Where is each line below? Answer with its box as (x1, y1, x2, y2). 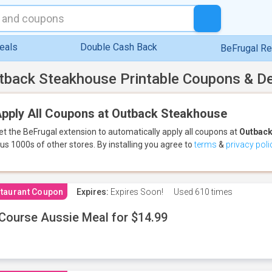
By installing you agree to (97, 140, 194, 149)
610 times (192, 187, 233, 197)
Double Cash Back (80, 41, 158, 53)
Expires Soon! (108, 187, 163, 197)
